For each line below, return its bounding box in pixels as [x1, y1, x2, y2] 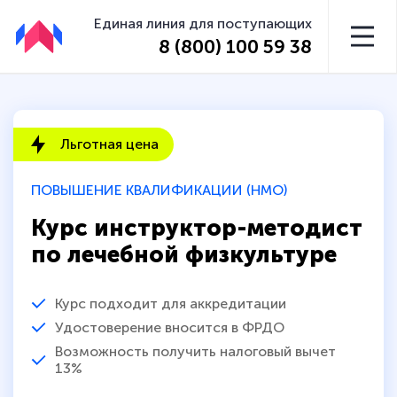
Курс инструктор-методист [31, 214, 362, 242]
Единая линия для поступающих [94, 14, 313, 32]
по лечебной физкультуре [31, 240, 337, 269]
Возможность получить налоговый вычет [54, 342, 336, 360]
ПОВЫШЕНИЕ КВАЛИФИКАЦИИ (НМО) [31, 182, 287, 199]
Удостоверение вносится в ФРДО [55, 318, 284, 336]
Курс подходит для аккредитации [55, 294, 286, 312]
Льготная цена [60, 136, 159, 153]
